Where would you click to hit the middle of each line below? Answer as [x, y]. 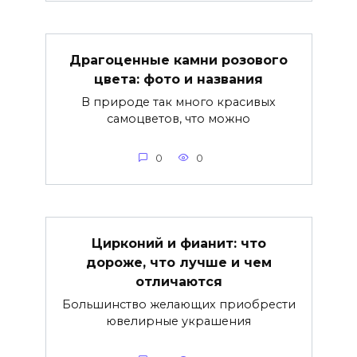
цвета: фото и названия [178, 79]
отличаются [178, 281]
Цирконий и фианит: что [178, 243]
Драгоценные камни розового [178, 60]
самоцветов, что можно [178, 118]
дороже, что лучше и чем [178, 262]
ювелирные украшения [178, 321]
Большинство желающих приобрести [178, 304]
